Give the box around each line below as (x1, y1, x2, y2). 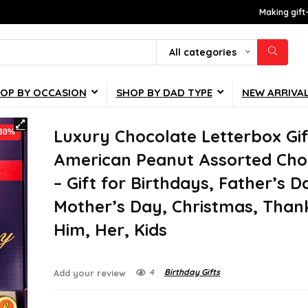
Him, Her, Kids (54, 219, 168, 241)
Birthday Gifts (164, 267, 221, 278)
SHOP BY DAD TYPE (115, 86, 212, 100)
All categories (169, 46, 236, 59)
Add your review (54, 267, 126, 279)
